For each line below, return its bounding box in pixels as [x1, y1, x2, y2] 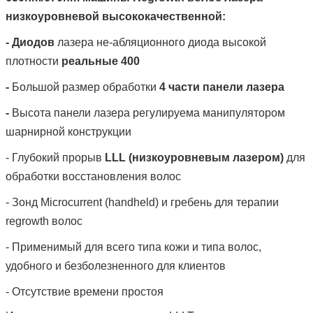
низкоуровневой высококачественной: [6, 10, 226, 23]
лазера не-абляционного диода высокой [54, 36, 266, 49]
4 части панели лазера [159, 81, 284, 94]
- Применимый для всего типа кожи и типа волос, [6, 241, 261, 254]
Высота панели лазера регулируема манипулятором [12, 107, 285, 119]
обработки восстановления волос [6, 170, 181, 183]
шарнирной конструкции [6, 126, 131, 138]
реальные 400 [61, 55, 140, 68]
